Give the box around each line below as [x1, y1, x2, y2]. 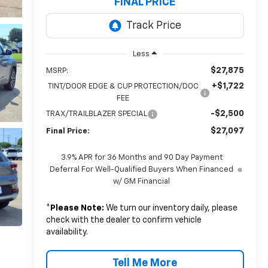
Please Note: [50, 203, 104, 212]
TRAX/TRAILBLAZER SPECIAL [45, 109, 147, 118]
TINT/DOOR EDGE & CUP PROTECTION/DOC [47, 82, 199, 90]
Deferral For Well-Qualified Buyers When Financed [50, 165, 234, 173]
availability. [45, 227, 88, 236]
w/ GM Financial [113, 177, 170, 185]
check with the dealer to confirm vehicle [45, 215, 202, 224]
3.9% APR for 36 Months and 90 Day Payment [60, 153, 223, 162]
